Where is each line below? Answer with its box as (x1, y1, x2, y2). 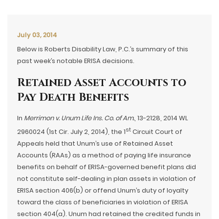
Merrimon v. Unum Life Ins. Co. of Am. (24, 113, 134, 123)
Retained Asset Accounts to (17, 76, 186, 90)
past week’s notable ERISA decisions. (17, 56, 134, 66)
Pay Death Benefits (17, 90, 129, 105)
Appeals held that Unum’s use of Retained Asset (17, 139, 173, 149)
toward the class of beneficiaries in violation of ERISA (17, 197, 188, 207)
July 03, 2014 (17, 30, 57, 40)
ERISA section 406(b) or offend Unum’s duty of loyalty (17, 186, 188, 196)
